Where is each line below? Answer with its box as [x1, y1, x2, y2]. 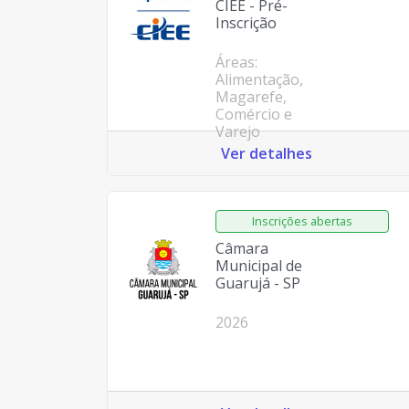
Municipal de [215, 256, 302, 276]
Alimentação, [215, 69, 303, 89]
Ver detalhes [221, 143, 312, 163]
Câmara [215, 238, 268, 258]
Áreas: [215, 52, 257, 72]
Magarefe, [215, 87, 287, 107]
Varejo [215, 121, 260, 142]
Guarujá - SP [215, 273, 300, 293]
